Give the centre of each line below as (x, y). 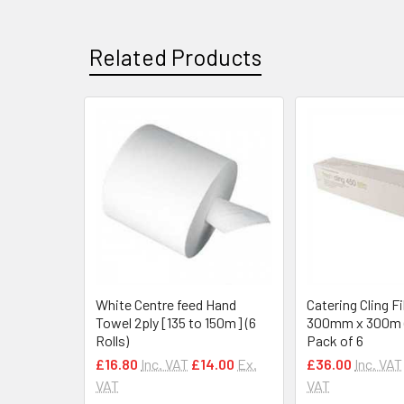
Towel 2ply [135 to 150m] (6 (176, 322)
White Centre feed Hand (166, 304)
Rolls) (112, 340)
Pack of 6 (335, 340)
